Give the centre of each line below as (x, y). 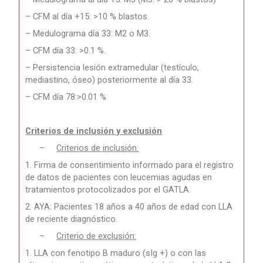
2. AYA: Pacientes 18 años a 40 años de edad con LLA (129, 207)
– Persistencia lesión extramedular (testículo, (112, 68)
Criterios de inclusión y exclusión (94, 131)
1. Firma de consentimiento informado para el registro (130, 165)
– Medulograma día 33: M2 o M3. (88, 34)
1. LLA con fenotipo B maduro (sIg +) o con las (116, 253)
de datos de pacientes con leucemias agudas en (119, 178)
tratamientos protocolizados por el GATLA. (108, 190)
